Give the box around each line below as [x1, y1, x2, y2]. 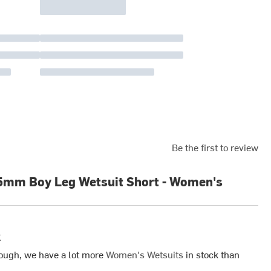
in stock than [183, 247, 240, 261]
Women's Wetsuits [105, 247, 183, 261]
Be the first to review [171, 140, 258, 154]
